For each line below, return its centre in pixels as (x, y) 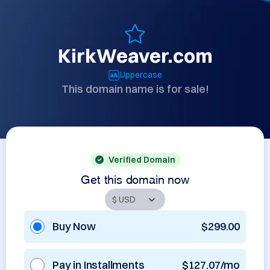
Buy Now (74, 226)
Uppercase (141, 75)
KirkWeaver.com (135, 56)
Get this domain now (135, 178)
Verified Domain (142, 160)
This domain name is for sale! (135, 89)
